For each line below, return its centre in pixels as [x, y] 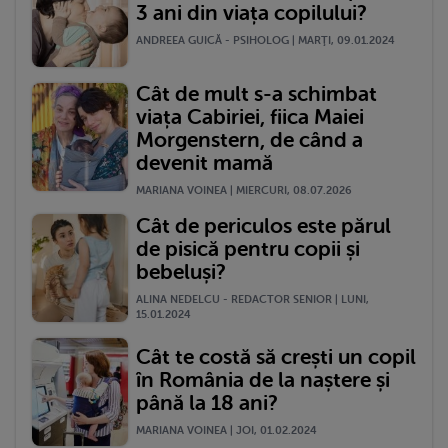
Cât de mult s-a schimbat [256, 94]
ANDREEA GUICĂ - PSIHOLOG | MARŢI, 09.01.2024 [265, 40]
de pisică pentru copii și [248, 248]
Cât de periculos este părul [263, 225]
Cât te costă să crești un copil [276, 357]
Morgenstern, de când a [249, 140]
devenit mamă [204, 163]
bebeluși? [181, 271]
